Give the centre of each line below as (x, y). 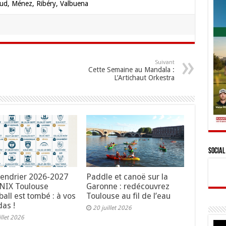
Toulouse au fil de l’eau (129, 196)
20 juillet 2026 (112, 208)
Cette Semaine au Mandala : (131, 70)
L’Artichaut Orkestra (144, 78)
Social (216, 151)
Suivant (164, 62)
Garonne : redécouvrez (128, 187)
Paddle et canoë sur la (127, 177)
